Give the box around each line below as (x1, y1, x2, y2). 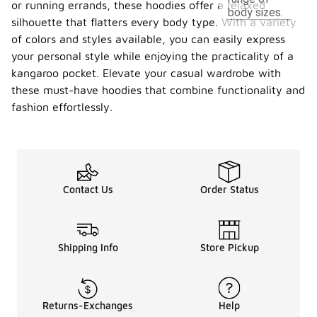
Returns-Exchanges (42, 299, 133, 311)
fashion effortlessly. (11, 100, 113, 113)
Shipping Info (57, 241, 118, 253)
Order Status (200, 183, 259, 195)
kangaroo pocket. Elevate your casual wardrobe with (11, 67, 281, 79)
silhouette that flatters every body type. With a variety (11, 16, 296, 28)
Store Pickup (200, 241, 259, 253)
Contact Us (62, 183, 113, 195)
